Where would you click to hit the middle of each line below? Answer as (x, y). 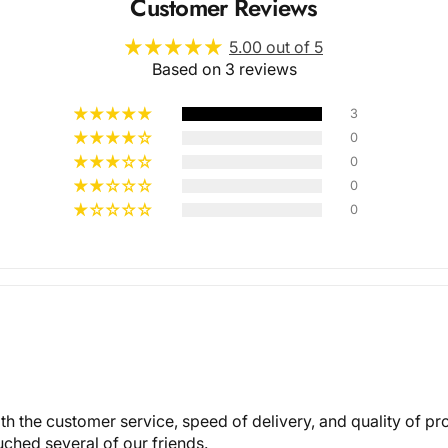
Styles (245, 225)
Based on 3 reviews (224, 69)
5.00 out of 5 (276, 47)
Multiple (245, 195)
